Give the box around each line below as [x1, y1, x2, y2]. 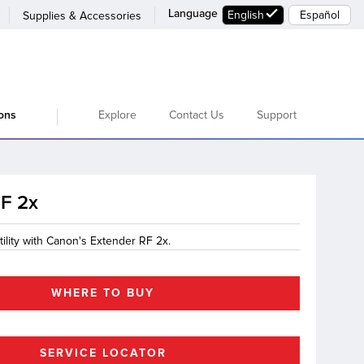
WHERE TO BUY [51, 286, 155, 300]
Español [300, 7, 340, 22]
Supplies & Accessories [23, 9, 141, 23]
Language [168, 6, 218, 20]
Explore [98, 108, 136, 122]
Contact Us [169, 108, 224, 122]
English [227, 7, 264, 22]
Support [257, 108, 297, 122]
